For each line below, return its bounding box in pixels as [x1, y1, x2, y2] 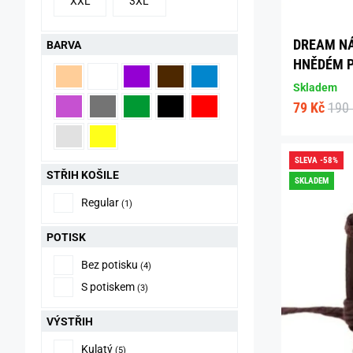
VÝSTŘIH [46, 315, 93, 328]
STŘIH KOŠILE [46, 169, 119, 181]
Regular [81, 196, 119, 209]
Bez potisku [81, 258, 138, 271]
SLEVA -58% [295, 155, 338, 166]
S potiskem [81, 281, 135, 293]
